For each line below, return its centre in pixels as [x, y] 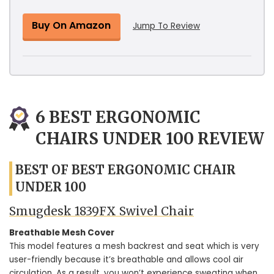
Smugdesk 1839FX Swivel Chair [102, 211]
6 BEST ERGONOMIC [118, 117]
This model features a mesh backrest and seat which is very [134, 246]
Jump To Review [166, 26]
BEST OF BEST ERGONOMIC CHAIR [125, 169]
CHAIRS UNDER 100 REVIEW [150, 138]
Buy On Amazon [71, 25]
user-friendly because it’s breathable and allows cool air [126, 260]
